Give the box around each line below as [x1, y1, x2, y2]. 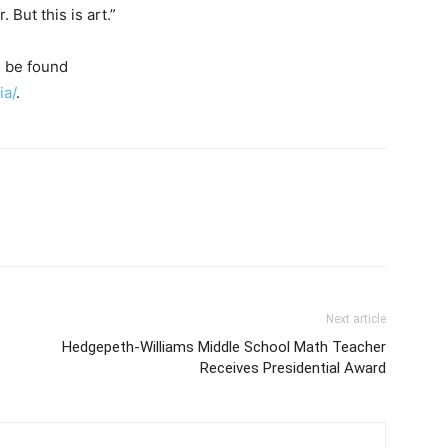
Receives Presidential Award [200, 359, 386, 377]
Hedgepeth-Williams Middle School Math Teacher [62, 338, 386, 356]
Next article [326, 312, 386, 326]
